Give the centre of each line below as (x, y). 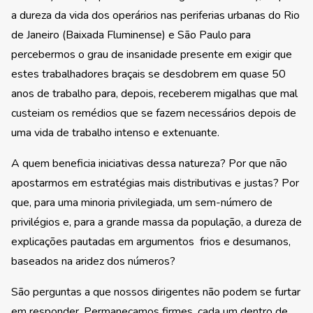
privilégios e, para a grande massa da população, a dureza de (156, 223)
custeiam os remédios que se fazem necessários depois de (154, 114)
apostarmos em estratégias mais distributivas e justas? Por (155, 183)
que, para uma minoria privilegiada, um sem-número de (142, 203)
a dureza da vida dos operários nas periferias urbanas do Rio (155, 16)
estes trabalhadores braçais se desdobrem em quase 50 (148, 74)
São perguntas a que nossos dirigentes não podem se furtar (156, 292)
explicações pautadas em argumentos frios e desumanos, (151, 242)
